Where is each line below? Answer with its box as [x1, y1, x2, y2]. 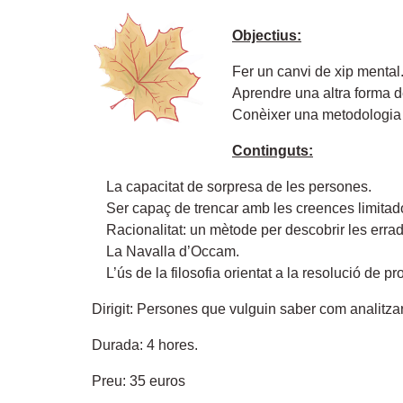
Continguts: [232, 143, 313, 158]
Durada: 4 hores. [92, 337, 198, 353]
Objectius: [232, 28, 301, 43]
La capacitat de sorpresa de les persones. [106, 179, 372, 194]
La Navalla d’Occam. [106, 244, 239, 259]
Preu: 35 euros [92, 373, 185, 389]
